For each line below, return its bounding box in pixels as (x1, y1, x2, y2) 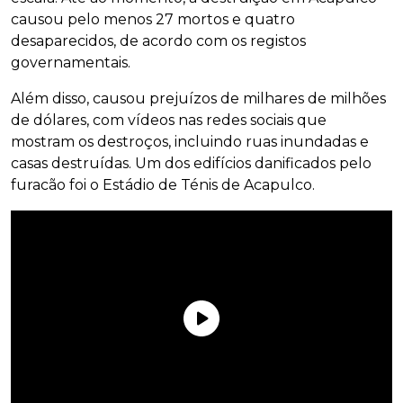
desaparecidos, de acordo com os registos (11, 32, 306, 50)
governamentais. (11, 54, 130, 72)
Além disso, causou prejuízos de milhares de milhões (11, 90, 386, 108)
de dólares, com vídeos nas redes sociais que (11, 112, 327, 130)
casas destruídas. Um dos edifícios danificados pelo (11, 155, 372, 173)
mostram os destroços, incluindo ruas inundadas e (11, 133, 369, 151)
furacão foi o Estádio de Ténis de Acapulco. (11, 176, 315, 194)
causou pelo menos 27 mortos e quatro (11, 11, 295, 29)
